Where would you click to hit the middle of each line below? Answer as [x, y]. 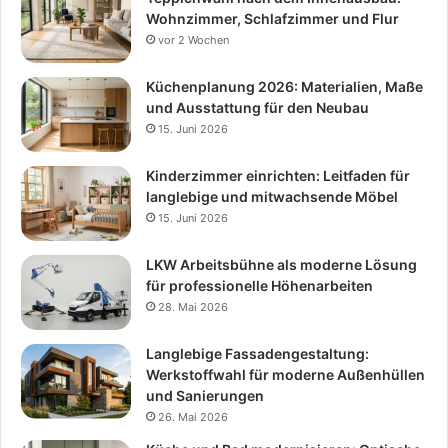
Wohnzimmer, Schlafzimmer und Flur [272, 18]
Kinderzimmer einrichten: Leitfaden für [278, 175]
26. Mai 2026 [193, 416]
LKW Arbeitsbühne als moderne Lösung [281, 264]
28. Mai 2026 [193, 306]
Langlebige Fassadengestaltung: [257, 353]
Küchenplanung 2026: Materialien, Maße [284, 86]
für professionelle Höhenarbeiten [259, 285]
